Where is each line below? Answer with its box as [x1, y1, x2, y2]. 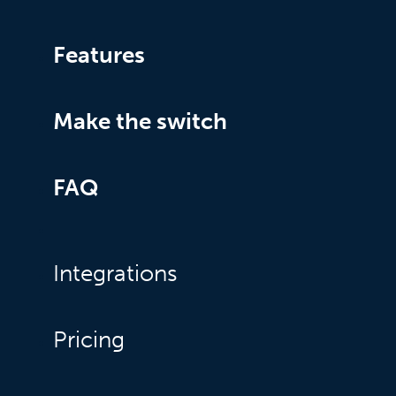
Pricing [53, 326, 125, 354]
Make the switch [53, 108, 227, 136]
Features [53, 42, 145, 70]
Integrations [53, 260, 178, 288]
